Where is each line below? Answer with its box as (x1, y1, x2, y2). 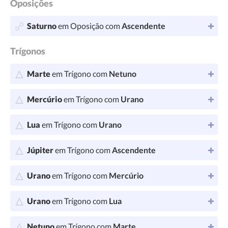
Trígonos (10, 45, 45, 56)
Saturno (27, 21, 56, 31)
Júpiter (27, 145, 53, 155)
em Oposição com (56, 21, 122, 31)
